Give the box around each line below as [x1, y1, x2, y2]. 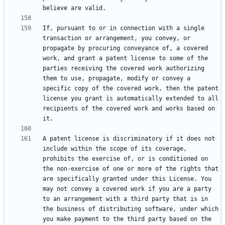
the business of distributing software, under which [43, 205, 218, 213]
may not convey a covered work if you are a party [43, 185, 211, 193]
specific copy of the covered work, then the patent [43, 85, 218, 92]
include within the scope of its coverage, [43, 145, 187, 153]
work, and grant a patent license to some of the [43, 55, 208, 62]
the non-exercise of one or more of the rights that [43, 165, 218, 173]
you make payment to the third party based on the [43, 215, 211, 223]
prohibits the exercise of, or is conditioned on [43, 155, 208, 163]
